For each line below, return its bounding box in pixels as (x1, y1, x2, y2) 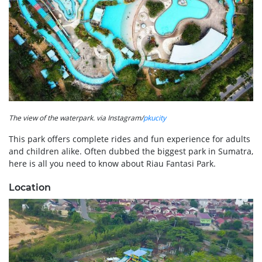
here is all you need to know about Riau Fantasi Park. (9, 157, 216, 169)
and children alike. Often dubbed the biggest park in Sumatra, (9, 145, 253, 157)
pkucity (143, 112, 166, 123)
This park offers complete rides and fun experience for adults (9, 133, 250, 144)
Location (9, 181, 51, 193)
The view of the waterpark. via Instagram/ (9, 112, 143, 123)
